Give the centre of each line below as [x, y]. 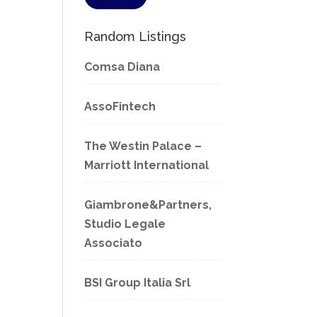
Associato [114, 243]
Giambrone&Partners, [148, 205]
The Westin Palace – [143, 146]
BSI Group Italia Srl [138, 283]
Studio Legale [125, 224]
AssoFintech [120, 107]
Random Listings [136, 37]
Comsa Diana [122, 67]
